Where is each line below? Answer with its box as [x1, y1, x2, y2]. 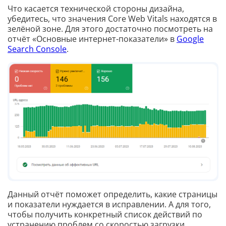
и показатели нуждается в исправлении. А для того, [8, 199, 211, 210]
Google [177, 33, 204, 45]
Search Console [8, 43, 67, 55]
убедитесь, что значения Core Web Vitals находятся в [8, 13, 217, 25]
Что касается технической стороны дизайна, [8, 3, 184, 15]
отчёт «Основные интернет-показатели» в [8, 33, 177, 45]
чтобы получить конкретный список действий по [8, 209, 202, 220]
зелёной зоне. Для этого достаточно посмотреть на [8, 23, 213, 35]
